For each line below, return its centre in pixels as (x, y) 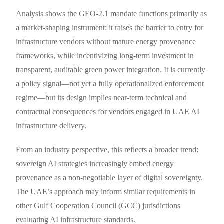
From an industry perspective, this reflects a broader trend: (107, 150)
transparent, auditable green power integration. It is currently (111, 70)
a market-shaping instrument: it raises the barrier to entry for (110, 28)
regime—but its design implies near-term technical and (102, 98)
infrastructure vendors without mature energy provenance (106, 42)
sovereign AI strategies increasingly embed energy (95, 164)
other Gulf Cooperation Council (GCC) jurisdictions (98, 206)
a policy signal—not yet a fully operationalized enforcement (110, 84)
